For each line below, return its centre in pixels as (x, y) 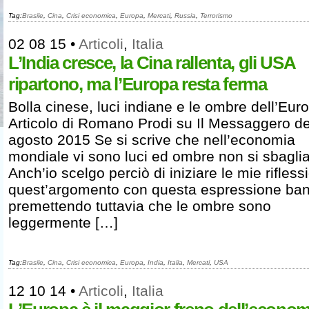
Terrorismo (216, 16)
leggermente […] (63, 222)
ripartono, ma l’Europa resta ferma (138, 84)
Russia (185, 16)
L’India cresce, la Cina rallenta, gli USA (152, 63)
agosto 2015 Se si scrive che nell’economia (152, 140)
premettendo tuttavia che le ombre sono (140, 206)
